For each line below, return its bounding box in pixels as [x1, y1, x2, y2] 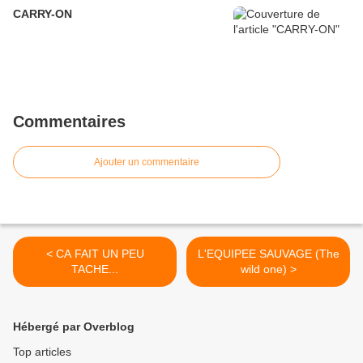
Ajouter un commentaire [94, 156, 199, 169]
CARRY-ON [13, 7, 72, 21]
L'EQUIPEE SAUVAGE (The [197, 247, 340, 261]
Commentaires [13, 113, 126, 131]
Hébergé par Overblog [13, 320, 135, 334]
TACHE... [71, 263, 118, 276]
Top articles [13, 345, 71, 359]
